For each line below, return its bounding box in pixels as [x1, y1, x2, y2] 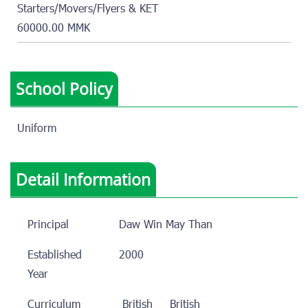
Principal [27, 217, 69, 234]
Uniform [17, 121, 56, 138]
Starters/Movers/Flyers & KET [17, 1, 158, 19]
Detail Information [16, 168, 151, 191]
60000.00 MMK [17, 21, 90, 38]
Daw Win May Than [118, 217, 212, 234]
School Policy [16, 78, 113, 100]
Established [27, 247, 82, 265]
